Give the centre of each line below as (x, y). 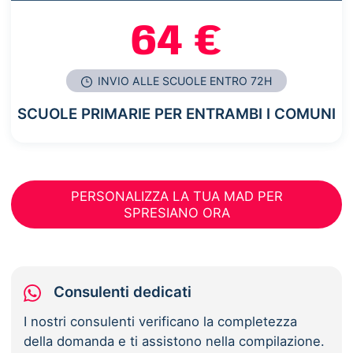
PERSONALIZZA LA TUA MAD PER (176, 196)
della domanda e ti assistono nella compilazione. (175, 341)
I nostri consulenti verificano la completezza (161, 321)
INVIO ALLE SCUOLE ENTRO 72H (184, 81)
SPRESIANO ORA (176, 212)
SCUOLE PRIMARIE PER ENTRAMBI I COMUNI (176, 114)
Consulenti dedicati (123, 292)
